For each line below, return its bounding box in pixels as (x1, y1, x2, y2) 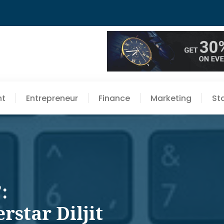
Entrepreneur (26, 92, 78, 104)
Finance (98, 92, 130, 104)
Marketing (150, 92, 191, 104)
